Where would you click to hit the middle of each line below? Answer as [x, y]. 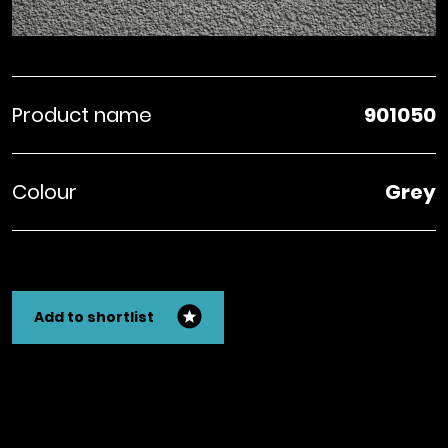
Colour [44, 192]
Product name [81, 115]
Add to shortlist [93, 316]
